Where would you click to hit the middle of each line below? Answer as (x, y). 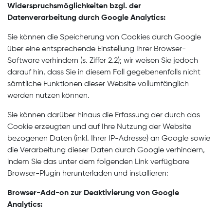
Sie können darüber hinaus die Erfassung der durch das (104, 115)
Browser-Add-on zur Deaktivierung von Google (93, 193)
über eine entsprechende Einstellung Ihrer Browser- (97, 49)
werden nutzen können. (48, 96)
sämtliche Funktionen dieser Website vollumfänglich (98, 84)
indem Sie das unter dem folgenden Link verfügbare (98, 162)
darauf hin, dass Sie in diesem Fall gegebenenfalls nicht (104, 73)
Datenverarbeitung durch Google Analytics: (86, 18)
